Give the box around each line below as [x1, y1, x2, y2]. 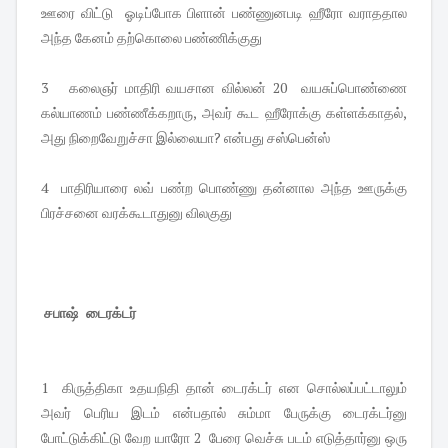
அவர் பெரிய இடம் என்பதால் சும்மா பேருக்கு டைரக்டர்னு [41, 402, 407, 422]
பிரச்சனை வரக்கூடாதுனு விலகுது [41, 202, 232, 222]
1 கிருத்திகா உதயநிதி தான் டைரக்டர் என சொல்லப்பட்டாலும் [41, 377, 407, 397]
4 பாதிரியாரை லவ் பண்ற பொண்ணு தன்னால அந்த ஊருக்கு [41, 177, 407, 197]
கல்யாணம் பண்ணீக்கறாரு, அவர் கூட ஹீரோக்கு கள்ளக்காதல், [41, 102, 407, 122]
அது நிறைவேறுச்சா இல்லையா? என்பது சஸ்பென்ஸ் [41, 127, 330, 147]
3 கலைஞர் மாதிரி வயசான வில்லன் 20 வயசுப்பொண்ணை [41, 77, 407, 97]
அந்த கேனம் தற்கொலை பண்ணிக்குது [41, 27, 262, 47]
